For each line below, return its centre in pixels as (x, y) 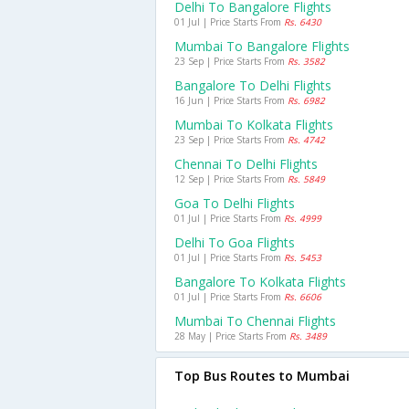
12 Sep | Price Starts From (231, 179)
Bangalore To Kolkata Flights (260, 282)
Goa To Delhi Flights (235, 203)
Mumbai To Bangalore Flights (262, 46)
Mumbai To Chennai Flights (255, 321)
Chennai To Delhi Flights (246, 164)
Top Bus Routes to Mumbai (262, 376)
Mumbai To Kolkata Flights (254, 125)
